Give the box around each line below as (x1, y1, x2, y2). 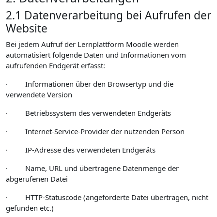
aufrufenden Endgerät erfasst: (6, 61, 105, 70)
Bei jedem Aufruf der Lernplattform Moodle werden (6, 39, 179, 49)
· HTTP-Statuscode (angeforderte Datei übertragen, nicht (6, 192, 208, 202)
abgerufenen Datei (6, 174, 68, 184)
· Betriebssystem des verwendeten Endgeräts (6, 108, 171, 118)
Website (6, 21, 47, 36)
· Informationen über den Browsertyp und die (6, 79, 173, 89)
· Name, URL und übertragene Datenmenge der (6, 163, 179, 173)
